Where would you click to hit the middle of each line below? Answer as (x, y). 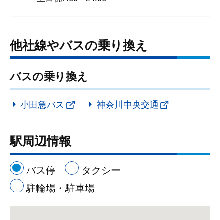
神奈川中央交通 (127, 105)
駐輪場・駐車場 (61, 188)
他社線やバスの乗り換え (79, 45)
